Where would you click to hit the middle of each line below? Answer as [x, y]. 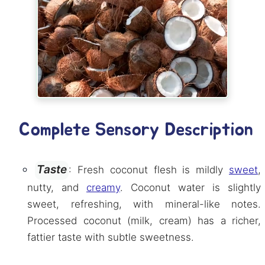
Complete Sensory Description [136, 130]
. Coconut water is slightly [190, 188]
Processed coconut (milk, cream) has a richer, [144, 221]
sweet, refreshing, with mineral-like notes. [144, 204]
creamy [103, 188]
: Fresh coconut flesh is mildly [149, 170]
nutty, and [57, 188]
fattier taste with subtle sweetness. [111, 237]
